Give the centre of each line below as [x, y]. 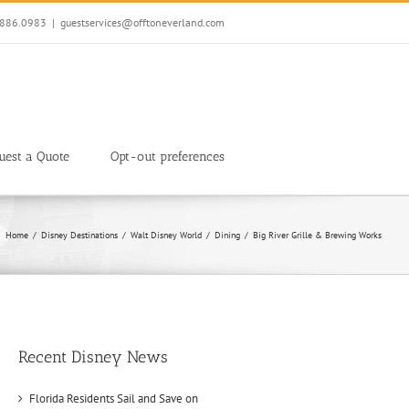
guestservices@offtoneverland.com [142, 22]
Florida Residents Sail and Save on [114, 398]
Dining [227, 235]
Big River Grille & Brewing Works [317, 235]
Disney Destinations [79, 235]
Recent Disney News [94, 357]
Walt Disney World [166, 235]
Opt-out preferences [168, 156]
